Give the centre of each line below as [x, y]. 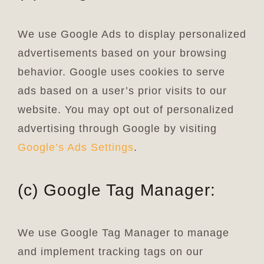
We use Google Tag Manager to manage [123, 232]
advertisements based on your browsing [122, 53]
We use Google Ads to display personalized [132, 34]
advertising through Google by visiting [117, 129]
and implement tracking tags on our [110, 251]
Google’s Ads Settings [75, 148]
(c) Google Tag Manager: [116, 190]
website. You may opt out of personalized [126, 110]
